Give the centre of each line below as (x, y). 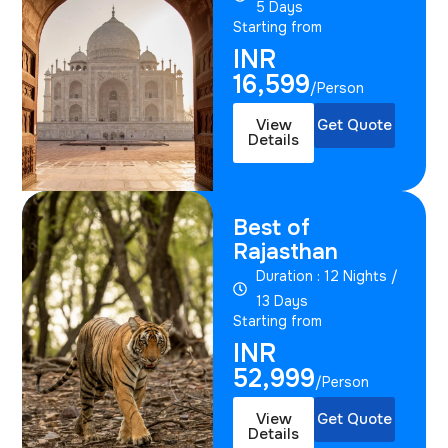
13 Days (281, 300)
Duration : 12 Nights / (326, 275)
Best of (272, 227)
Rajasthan (286, 251)
